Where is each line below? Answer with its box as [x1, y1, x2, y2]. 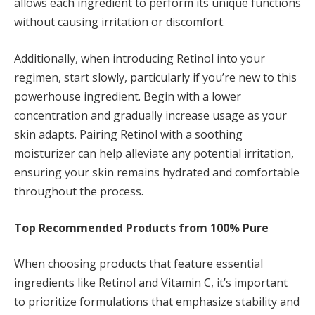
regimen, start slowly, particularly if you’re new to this [14, 70, 297, 86]
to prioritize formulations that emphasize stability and [14, 294, 300, 310]
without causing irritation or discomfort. [14, 14, 225, 30]
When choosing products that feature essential [14, 256, 263, 272]
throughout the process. [14, 184, 143, 200]
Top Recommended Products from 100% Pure [14, 219, 269, 236]
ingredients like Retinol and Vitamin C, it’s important [14, 275, 288, 291]
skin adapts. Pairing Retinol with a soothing [14, 127, 243, 143]
